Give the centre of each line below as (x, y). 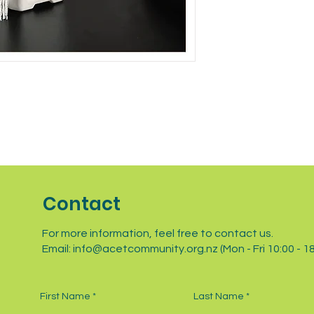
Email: (57, 248)
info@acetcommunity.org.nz (145, 248)
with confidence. (258, 12)
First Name (65, 296)
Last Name (219, 296)
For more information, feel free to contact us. (158, 233)
